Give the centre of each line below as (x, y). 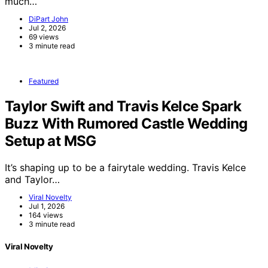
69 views (44, 36)
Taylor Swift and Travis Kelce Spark (123, 106)
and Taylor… (32, 179)
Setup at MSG (51, 141)
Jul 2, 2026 (47, 28)
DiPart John (48, 19)
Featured (44, 81)
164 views (46, 215)
